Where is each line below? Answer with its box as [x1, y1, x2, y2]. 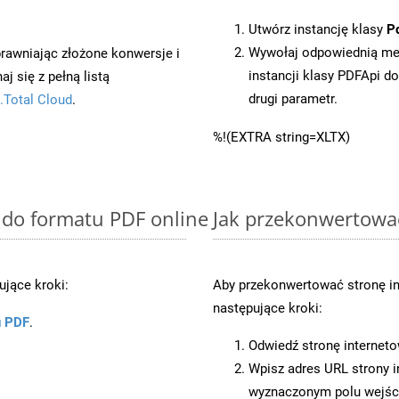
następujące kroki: [213, 299, 322, 316]
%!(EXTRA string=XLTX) [213, 128, 350, 145]
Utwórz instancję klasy [248, 20, 387, 37]
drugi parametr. [248, 90, 338, 107]
